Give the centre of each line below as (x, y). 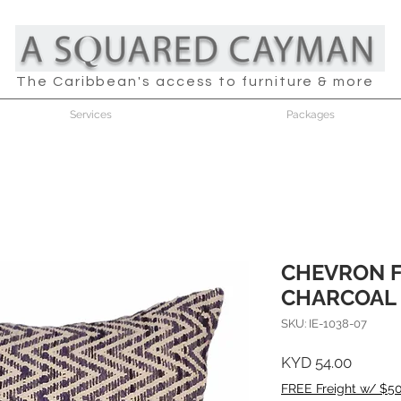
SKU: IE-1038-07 (324, 324)
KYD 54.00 (316, 363)
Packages (310, 115)
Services (91, 115)
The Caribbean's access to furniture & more (195, 81)
